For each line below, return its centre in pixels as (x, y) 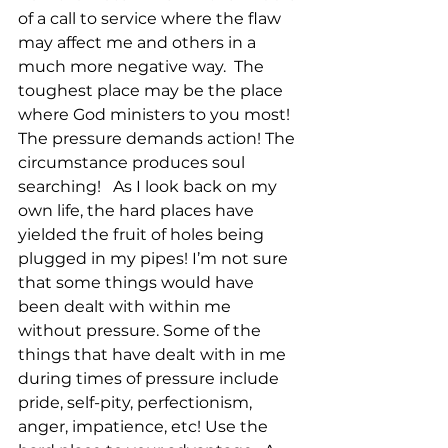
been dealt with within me (126, 306)
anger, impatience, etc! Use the (145, 426)
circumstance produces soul (133, 162)
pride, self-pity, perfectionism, (137, 402)
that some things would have (138, 282)
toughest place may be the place (152, 90)
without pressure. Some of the (141, 330)
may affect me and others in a (139, 42)
